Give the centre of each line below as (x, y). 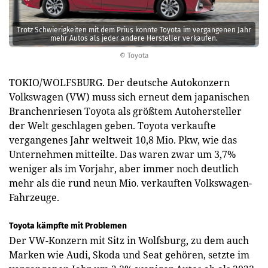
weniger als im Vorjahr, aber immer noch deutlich (124, 168)
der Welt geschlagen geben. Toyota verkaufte (112, 125)
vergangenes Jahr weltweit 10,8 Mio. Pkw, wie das (123, 140)
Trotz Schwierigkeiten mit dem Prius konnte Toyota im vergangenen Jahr (134, 30)
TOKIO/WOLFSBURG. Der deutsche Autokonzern (119, 82)
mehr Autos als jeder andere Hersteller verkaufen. (134, 39)
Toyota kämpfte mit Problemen (68, 226)
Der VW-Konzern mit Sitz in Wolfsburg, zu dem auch (129, 240)
